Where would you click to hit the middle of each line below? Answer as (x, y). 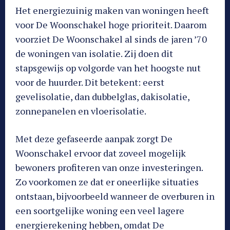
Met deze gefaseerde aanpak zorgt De (94, 138)
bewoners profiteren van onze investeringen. (109, 167)
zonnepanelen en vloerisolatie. (81, 111)
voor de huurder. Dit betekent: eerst (90, 82)
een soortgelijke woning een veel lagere (100, 210)
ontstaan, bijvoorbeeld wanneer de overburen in (115, 196)
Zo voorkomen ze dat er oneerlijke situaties (107, 181)
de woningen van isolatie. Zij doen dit (94, 53)
